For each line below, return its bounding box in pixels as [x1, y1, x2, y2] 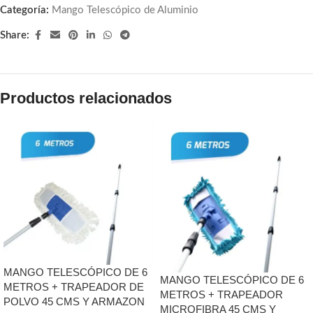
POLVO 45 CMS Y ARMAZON [3, 296, 145, 308]
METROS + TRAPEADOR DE [3, 281, 144, 293]
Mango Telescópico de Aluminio [52, 4, 198, 15]
